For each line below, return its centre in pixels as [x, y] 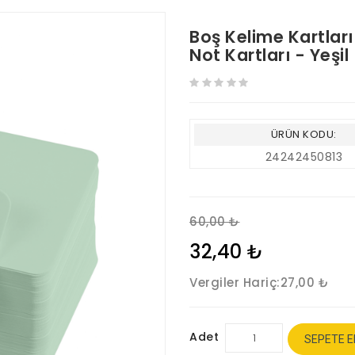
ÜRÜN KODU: [303, 134]
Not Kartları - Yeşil [269, 55]
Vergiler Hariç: [235, 282]
